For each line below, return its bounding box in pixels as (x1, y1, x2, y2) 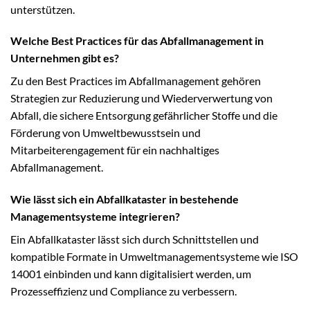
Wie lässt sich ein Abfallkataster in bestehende (10, 192, 239, 206)
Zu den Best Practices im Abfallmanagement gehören (10, 74, 261, 88)
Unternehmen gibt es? (10, 51, 119, 65)
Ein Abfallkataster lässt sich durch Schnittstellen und (10, 232, 259, 246)
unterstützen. (10, 2, 75, 16)
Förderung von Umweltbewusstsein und (10, 126, 201, 140)
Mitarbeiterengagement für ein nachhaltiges (10, 143, 219, 157)
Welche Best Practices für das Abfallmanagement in (10, 34, 264, 48)
